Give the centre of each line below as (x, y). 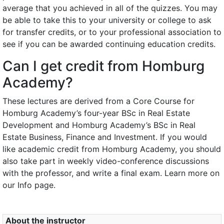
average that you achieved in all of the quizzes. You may (110, 8)
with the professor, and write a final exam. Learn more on (111, 173)
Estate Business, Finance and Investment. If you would (105, 137)
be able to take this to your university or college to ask (107, 20)
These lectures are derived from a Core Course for (98, 101)
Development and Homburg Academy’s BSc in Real (99, 125)
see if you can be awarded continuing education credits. (109, 44)
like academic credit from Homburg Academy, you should (112, 149)
